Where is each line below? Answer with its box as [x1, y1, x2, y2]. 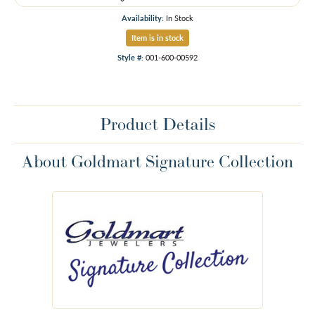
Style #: [117, 52, 143, 63]
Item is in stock [131, 32, 184, 44]
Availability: [122, 13, 164, 24]
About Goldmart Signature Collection [22, 150, 293, 173]
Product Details [100, 113, 215, 136]
